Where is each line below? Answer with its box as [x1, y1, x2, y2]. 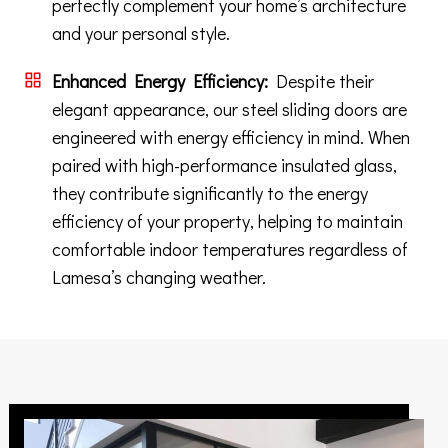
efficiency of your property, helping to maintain [52, 209, 403, 234]
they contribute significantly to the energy [52, 181, 368, 206]
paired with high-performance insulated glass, [52, 153, 397, 178]
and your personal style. [52, 21, 230, 46]
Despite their [268, 69, 374, 94]
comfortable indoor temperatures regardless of [52, 237, 408, 262]
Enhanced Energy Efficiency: [52, 69, 268, 94]
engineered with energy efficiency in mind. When [52, 125, 410, 150]
